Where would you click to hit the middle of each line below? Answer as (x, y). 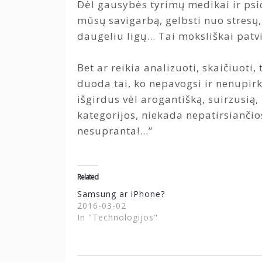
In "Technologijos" (118, 217)
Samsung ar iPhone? (121, 194)
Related (88, 177)
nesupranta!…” (115, 131)
